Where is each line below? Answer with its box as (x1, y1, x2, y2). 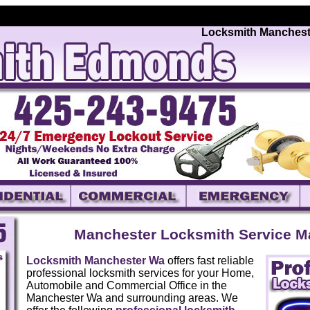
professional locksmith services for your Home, (26, 267, 254, 280)
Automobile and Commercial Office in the (26, 280, 227, 292)
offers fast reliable (164, 255, 254, 267)
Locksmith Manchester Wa (26, 255, 165, 267)
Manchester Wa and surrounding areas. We (26, 292, 238, 304)
